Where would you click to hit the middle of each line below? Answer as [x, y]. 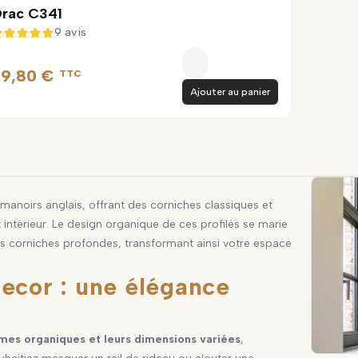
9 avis [70, 32]
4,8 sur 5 [47, 41]
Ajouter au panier [231, 91]
